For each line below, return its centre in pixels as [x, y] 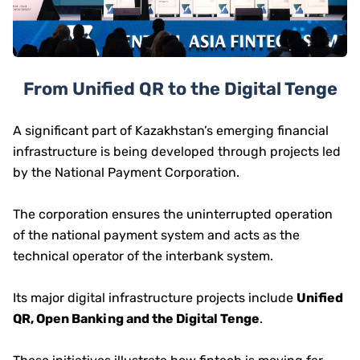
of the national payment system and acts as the [156, 235]
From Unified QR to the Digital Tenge [180, 88]
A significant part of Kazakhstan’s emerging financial [171, 130]
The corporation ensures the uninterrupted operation [173, 214]
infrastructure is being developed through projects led [177, 151]
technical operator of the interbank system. [143, 256]
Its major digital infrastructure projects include [155, 297]
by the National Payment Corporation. [126, 172]
